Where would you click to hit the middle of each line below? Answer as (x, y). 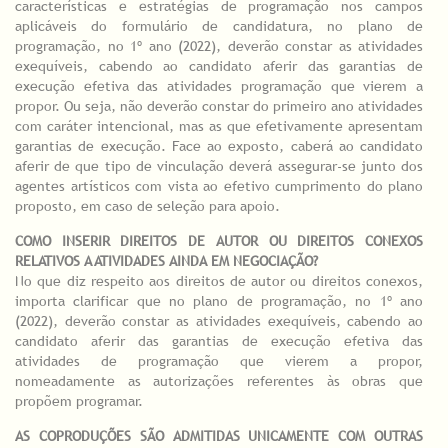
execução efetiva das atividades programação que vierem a (219, 86)
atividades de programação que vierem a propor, (219, 361)
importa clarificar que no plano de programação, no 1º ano (219, 301)
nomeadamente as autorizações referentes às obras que (219, 381)
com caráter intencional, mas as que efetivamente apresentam (219, 126)
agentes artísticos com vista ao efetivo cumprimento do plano (219, 186)
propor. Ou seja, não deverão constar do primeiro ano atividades (219, 106)
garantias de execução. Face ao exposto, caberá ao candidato (219, 146)
